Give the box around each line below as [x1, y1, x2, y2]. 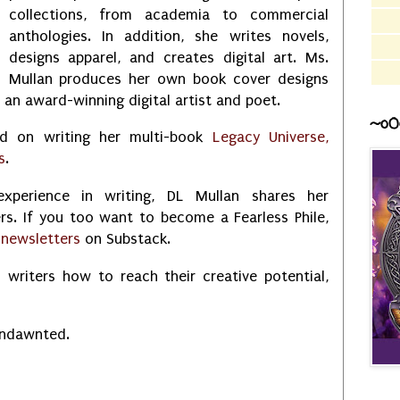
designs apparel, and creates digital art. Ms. [8, 48, 329, 66]
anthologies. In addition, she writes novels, [8, 27, 329, 45]
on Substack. [80, 230, 171, 248]
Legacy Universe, [212, 129, 329, 146]
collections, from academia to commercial [8, 5, 329, 23]
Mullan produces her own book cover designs [8, 70, 329, 87]
